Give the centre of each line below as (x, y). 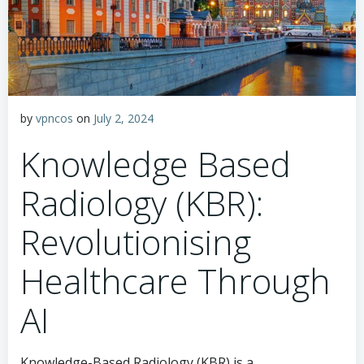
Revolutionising (136, 242)
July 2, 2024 (123, 118)
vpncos (54, 118)
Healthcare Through (175, 281)
